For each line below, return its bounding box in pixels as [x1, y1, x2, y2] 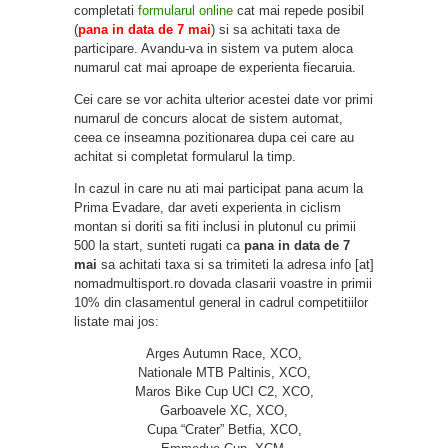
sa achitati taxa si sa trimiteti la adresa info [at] [97, 256, 374, 272]
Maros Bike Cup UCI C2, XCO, [134, 383, 314, 399]
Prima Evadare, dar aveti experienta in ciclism [74, 199, 341, 215]
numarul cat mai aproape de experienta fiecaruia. [74, 59, 356, 75]
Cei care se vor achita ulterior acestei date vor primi [74, 91, 373, 107]
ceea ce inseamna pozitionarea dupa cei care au [74, 129, 354, 145]
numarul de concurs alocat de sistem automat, [74, 110, 343, 126]
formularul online [138, 2, 233, 18]
